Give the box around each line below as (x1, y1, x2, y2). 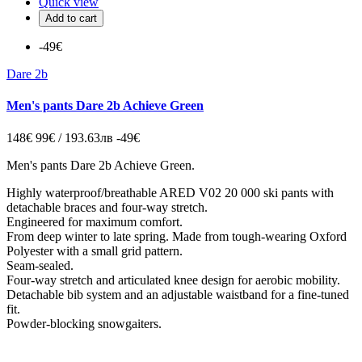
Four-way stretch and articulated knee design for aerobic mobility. (6, 272, 340, 287)
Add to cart (45, 12, 97, 24)
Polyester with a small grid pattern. (6, 243, 183, 258)
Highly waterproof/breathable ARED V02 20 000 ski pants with (6, 185, 334, 200)
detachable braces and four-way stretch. (6, 200, 208, 214)
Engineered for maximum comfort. (6, 214, 183, 229)
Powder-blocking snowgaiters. (6, 316, 162, 330)
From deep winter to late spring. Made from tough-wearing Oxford (6, 229, 347, 243)
